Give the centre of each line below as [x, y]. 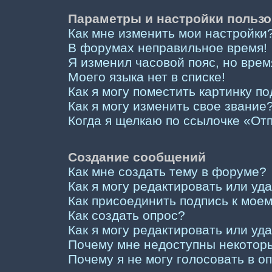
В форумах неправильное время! [168, 48]
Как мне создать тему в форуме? [167, 172]
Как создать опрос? [127, 215]
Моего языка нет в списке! [147, 77]
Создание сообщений [137, 157]
